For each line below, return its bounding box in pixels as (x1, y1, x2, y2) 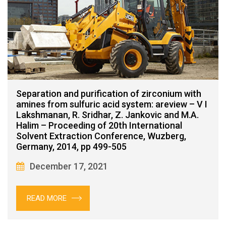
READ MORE (27, 193, 67, 203)
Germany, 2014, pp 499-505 (16, 141, 127, 152)
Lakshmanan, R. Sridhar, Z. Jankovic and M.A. (16, 109, 199, 120)
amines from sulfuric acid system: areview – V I (16, 98, 207, 109)
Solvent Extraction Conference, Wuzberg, (16, 130, 186, 141)
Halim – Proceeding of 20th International (16, 120, 182, 131)
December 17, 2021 (30, 160, 108, 172)
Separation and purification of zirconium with (16, 88, 201, 99)
